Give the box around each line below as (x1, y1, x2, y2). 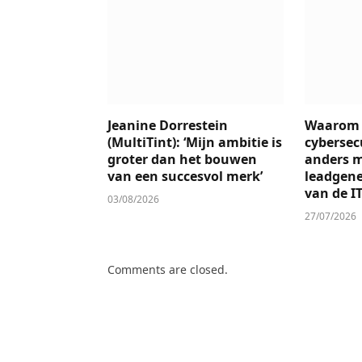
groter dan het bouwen (107, 149, 257, 168)
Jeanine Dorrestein (107, 116, 228, 134)
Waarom (305, 116, 360, 134)
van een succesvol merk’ (107, 166, 263, 185)
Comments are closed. (107, 261, 228, 277)
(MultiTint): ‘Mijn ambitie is (107, 133, 282, 151)
